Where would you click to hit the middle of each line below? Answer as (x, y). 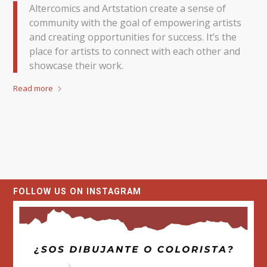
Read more (33, 88)
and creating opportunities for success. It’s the (133, 37)
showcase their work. (77, 65)
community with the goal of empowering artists (136, 22)
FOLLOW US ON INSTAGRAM (77, 192)
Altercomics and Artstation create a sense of (128, 8)
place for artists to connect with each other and (135, 51)
